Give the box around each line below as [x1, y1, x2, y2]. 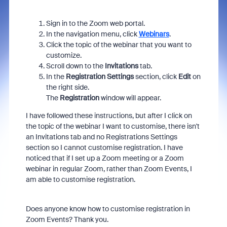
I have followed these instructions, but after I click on [25, 111, 192, 120]
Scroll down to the [46, 61, 103, 70]
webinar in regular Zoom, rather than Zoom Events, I [25, 164, 192, 173]
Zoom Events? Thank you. [25, 215, 110, 224]
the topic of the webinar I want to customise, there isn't [25, 122, 200, 131]
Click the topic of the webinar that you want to [46, 40, 192, 49]
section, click [135, 72, 177, 81]
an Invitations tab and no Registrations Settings [25, 132, 177, 141]
